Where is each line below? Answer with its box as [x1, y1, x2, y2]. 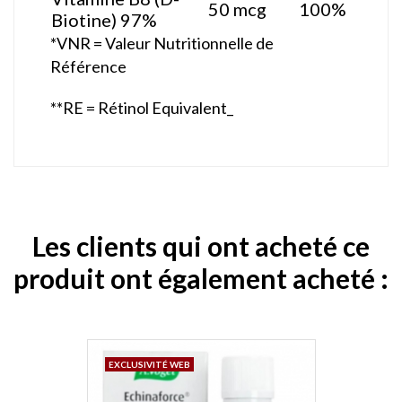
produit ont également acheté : [13, 261, 389, 294]
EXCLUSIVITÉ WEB [108, 358, 190, 370]
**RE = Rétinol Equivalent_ [50, 97, 233, 118]
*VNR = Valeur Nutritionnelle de [50, 32, 274, 53]
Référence [50, 56, 127, 76]
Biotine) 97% [51, 8, 157, 31]
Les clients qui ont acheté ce [32, 229, 370, 262]
